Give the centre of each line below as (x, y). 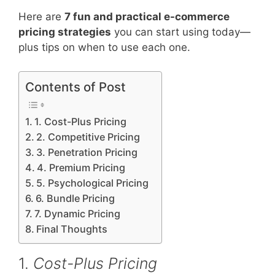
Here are (41, 17)
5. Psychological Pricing (93, 183)
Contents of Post (76, 87)
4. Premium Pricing (81, 167)
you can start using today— (181, 32)
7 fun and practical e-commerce (147, 17)
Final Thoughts (72, 229)
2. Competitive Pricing (88, 137)
